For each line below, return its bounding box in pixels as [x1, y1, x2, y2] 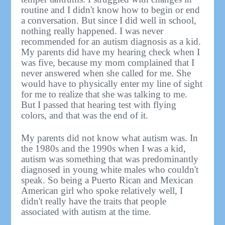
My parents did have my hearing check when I [21, 46, 200, 57]
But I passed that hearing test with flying [21, 99, 177, 110]
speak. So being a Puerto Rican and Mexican [21, 174, 194, 185]
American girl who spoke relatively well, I [21, 185, 183, 196]
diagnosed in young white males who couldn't [21, 164, 199, 175]
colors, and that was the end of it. [21, 109, 149, 121]
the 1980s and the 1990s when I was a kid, [21, 143, 186, 154]
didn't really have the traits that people [21, 195, 167, 206]
